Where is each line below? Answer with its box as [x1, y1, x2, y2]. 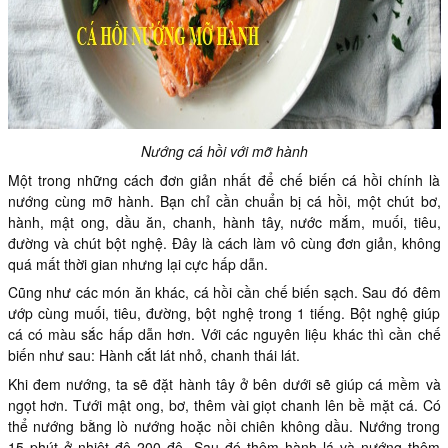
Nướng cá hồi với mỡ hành [140, 141, 308, 162]
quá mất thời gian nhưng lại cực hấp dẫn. [7, 253, 268, 274]
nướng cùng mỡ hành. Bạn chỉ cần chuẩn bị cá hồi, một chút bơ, [7, 190, 441, 211]
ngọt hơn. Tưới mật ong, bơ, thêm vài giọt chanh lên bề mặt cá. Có [7, 394, 441, 415]
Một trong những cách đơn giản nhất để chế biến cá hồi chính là [7, 169, 441, 190]
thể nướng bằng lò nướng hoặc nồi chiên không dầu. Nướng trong [7, 415, 441, 436]
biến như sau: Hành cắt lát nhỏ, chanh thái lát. [7, 345, 300, 366]
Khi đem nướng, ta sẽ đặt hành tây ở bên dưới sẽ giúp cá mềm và [7, 373, 441, 394]
